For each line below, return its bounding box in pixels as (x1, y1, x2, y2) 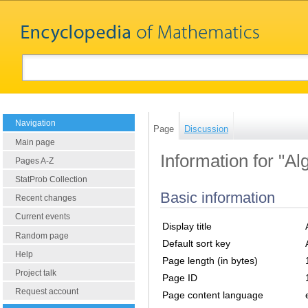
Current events (15, 212, 70, 222)
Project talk (15, 268, 56, 278)
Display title (162, 221, 212, 232)
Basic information (160, 188, 275, 206)
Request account (15, 287, 78, 297)
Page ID (162, 272, 197, 284)
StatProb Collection (15, 175, 87, 185)
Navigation (15, 118, 56, 129)
